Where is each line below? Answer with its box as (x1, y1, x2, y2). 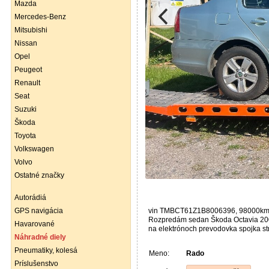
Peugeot (14, 65, 42, 74)
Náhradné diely (14, 233, 66, 241)
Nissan (14, 39, 37, 47)
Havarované (14, 220, 55, 228)
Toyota (14, 131, 36, 140)
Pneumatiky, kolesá (14, 246, 77, 255)
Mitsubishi (14, 26, 47, 34)
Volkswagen (14, 145, 54, 153)
